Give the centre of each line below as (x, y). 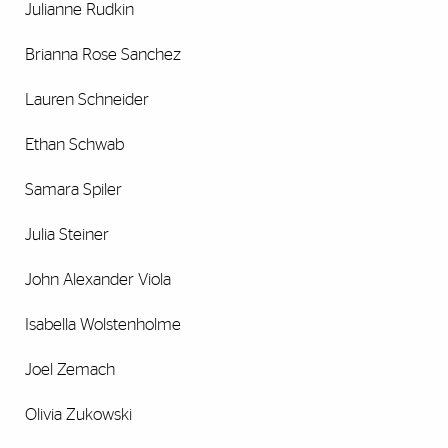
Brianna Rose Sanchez (103, 55)
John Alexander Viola (98, 280)
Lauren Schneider (87, 100)
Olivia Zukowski (78, 415)
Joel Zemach (70, 370)
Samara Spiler (73, 190)
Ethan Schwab (74, 145)
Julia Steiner (67, 235)
